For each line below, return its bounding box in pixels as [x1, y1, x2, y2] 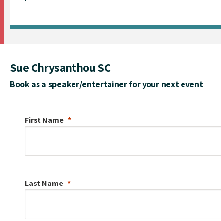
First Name [25, 114, 64, 125]
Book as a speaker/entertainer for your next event [10, 78, 203, 90]
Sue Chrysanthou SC [10, 59, 111, 75]
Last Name [25, 178, 63, 188]
